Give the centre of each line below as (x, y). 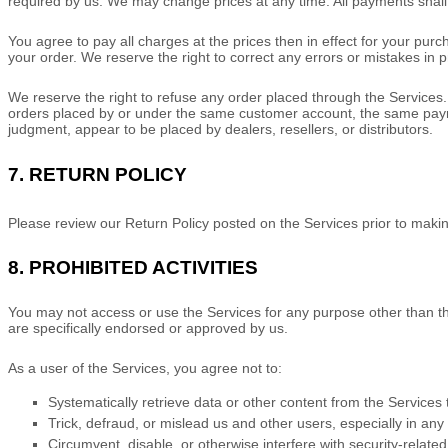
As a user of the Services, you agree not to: (145, 368)
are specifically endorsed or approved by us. (148, 328)
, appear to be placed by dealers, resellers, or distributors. (250, 129)
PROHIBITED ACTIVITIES (143, 267)
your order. (44, 57)
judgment (37, 129)
